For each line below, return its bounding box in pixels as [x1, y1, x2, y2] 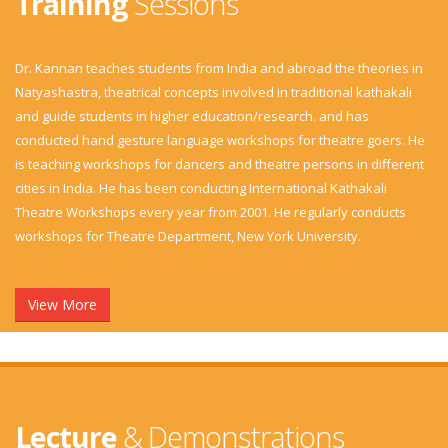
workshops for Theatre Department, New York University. [15, 227, 361, 245]
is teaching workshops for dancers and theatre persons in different [15, 155, 424, 173]
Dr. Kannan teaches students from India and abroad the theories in [15, 59, 423, 77]
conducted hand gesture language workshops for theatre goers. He [15, 131, 425, 149]
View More [28, 295, 97, 314]
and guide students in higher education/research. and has [15, 107, 369, 125]
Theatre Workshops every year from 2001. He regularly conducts [15, 203, 406, 221]
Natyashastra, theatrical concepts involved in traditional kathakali [15, 83, 412, 101]
